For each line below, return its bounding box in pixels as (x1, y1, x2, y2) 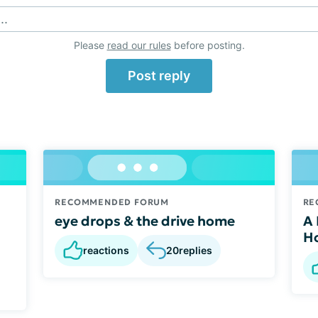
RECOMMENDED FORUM (55, 196, 169, 207)
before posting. (170, 39, 245, 51)
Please (73, 39, 107, 51)
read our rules (106, 39, 171, 51)
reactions (83, 243, 130, 256)
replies (179, 244, 213, 257)
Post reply (128, 68, 190, 83)
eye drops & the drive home (55, 212, 236, 229)
